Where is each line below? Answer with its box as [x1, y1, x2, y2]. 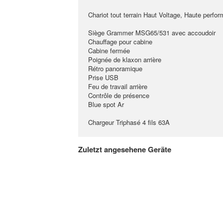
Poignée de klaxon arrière [88, 55, 161, 64]
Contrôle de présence [88, 91, 149, 100]
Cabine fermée [88, 46, 130, 55]
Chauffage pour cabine [88, 37, 152, 46]
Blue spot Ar [88, 100, 124, 109]
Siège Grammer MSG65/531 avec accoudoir [88, 28, 216, 37]
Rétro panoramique [88, 64, 142, 73]
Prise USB [88, 73, 118, 82]
